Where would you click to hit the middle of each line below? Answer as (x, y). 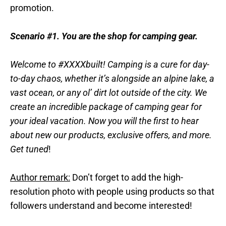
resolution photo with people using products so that (112, 192)
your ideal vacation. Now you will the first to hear (104, 121)
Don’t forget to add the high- (127, 178)
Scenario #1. (35, 36)
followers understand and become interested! (101, 206)
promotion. (32, 8)
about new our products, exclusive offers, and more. (111, 135)
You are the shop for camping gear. (130, 36)
